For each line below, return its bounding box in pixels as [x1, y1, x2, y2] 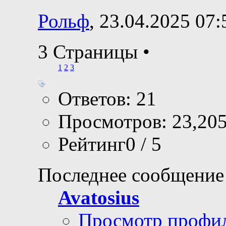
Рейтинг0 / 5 [58, 133, 161, 155]
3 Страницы [38, 40, 143, 63]
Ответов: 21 [58, 87, 156, 109]
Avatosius [58, 186, 139, 208]
